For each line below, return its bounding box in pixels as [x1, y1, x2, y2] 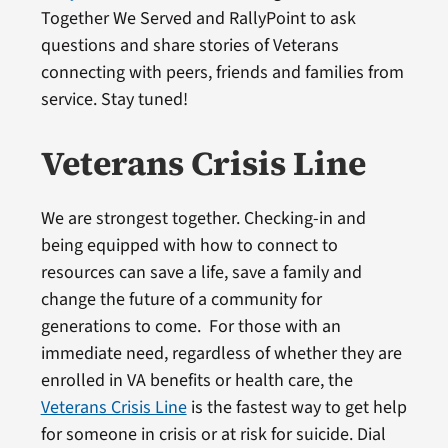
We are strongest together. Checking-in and [40, 205, 366, 231]
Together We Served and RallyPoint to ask [40, 5, 356, 31]
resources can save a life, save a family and [40, 259, 362, 285]
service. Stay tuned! [40, 86, 188, 112]
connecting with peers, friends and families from [40, 59, 404, 85]
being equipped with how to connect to [40, 232, 338, 258]
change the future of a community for [40, 286, 322, 312]
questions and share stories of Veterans [40, 32, 339, 58]
